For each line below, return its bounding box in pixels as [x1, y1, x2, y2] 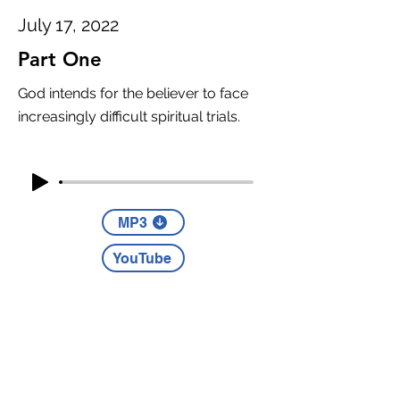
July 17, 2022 [18, 14, 119, 36]
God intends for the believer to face [18, 85, 248, 102]
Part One [18, 47, 102, 71]
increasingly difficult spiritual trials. [18, 108, 240, 125]
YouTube [112, 249, 171, 267]
